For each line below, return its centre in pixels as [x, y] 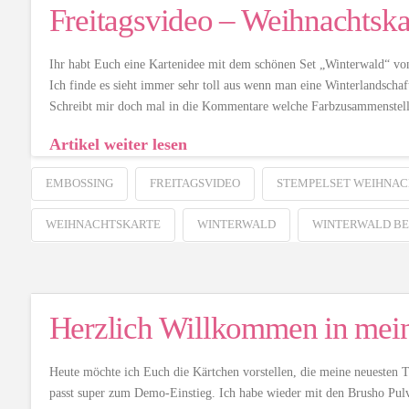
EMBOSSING [79, 184]
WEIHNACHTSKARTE [103, 225]
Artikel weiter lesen [118, 144]
